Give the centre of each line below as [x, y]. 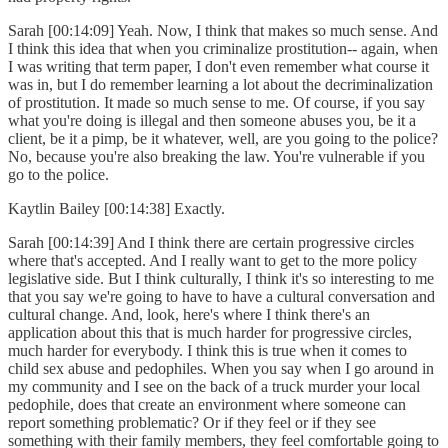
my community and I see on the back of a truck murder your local [214, 387]
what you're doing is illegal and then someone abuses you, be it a [212, 121]
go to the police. [62, 175]
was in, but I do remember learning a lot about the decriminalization [220, 85]
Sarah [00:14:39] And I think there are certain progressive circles [211, 243]
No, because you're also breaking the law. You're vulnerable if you [216, 157]
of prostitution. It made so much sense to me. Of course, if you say [216, 103]
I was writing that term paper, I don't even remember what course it [218, 67]
